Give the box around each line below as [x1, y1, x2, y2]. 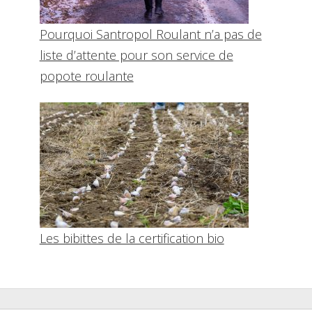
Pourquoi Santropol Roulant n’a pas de [39, 26, 262, 43]
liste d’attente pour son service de [39, 47, 233, 64]
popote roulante [39, 68, 134, 85]
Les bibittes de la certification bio [39, 229, 224, 247]
